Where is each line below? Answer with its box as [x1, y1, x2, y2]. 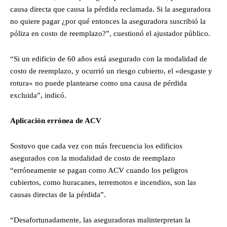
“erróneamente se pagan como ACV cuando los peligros [10, 166, 188, 174]
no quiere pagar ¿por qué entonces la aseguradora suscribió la [10, 17, 206, 25]
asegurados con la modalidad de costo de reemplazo [10, 154, 175, 162]
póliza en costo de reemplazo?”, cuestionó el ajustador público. [10, 29, 210, 37]
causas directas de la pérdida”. [10, 190, 106, 199]
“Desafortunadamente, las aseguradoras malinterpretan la [10, 215, 191, 224]
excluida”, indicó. [10, 91, 66, 99]
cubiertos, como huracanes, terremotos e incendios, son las [10, 178, 196, 186]
